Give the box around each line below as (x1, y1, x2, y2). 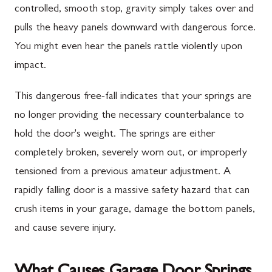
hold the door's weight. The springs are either (15, 129, 215, 140)
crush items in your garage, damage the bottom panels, (15, 204, 255, 216)
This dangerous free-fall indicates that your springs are (15, 91, 251, 103)
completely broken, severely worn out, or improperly (15, 148, 247, 159)
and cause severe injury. (15, 223, 116, 234)
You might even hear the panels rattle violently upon (15, 41, 242, 53)
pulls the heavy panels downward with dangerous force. (15, 22, 256, 34)
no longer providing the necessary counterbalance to (15, 110, 244, 121)
